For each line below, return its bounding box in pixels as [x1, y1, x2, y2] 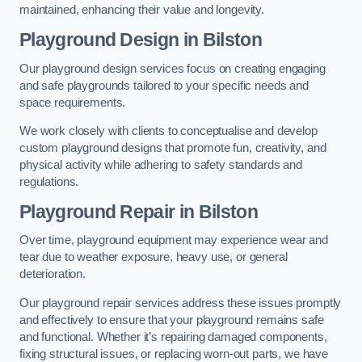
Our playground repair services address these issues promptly [19, 296, 342, 309]
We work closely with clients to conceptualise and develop [19, 124, 318, 138]
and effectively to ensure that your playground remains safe [19, 313, 324, 326]
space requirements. [19, 95, 126, 109]
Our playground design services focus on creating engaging [19, 61, 326, 75]
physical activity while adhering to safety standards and [19, 158, 302, 172]
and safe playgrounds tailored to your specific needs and [19, 78, 309, 92]
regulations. [19, 175, 79, 189]
